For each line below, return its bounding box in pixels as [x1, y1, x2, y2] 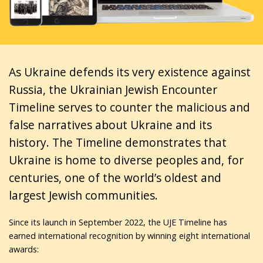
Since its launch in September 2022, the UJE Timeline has [9, 216, 227, 228]
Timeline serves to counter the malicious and [9, 99, 250, 115]
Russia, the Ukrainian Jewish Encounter [9, 81, 217, 97]
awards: [9, 243, 39, 255]
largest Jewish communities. [9, 187, 158, 203]
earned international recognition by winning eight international [9, 230, 250, 241]
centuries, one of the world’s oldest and [9, 169, 221, 186]
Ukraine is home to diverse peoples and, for [9, 151, 244, 168]
